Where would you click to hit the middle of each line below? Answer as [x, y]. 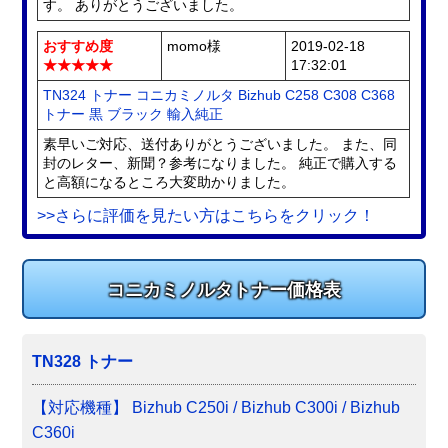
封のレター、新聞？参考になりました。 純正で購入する [220, 163]
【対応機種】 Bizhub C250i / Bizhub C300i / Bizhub [216, 408]
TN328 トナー [83, 362]
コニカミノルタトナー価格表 [224, 290]
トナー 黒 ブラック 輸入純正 [133, 114]
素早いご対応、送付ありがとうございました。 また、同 [220, 144]
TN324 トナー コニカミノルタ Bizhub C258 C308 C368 [219, 95]
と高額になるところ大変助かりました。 [169, 182]
